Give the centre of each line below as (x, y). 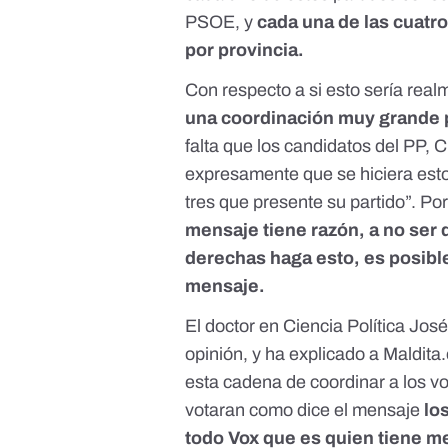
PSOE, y (221, 22)
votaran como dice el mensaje (305, 410)
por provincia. (245, 50)
